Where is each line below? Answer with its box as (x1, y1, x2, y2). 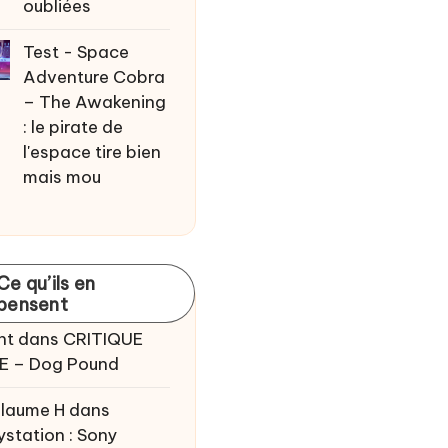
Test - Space (23, 40, 130, 63)
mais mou (23, 165, 102, 188)
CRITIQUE (63, 327, 143, 350)
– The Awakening (23, 90, 167, 113)
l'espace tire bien (23, 140, 162, 163)
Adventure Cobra (23, 65, 166, 88)
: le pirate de (23, 115, 124, 138)
